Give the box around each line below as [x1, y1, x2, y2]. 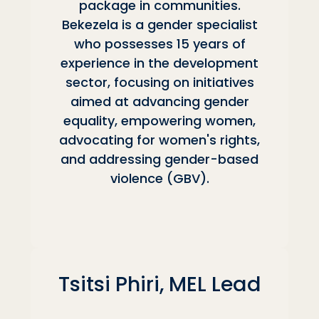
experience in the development [61, 54, 258, 73]
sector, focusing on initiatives [65, 73, 254, 92]
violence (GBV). [110, 169, 209, 188]
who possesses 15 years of [73, 35, 246, 53]
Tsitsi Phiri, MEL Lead [58, 269, 261, 298]
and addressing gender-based [61, 150, 258, 169]
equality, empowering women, [63, 112, 256, 130]
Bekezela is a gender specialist [61, 16, 258, 34]
